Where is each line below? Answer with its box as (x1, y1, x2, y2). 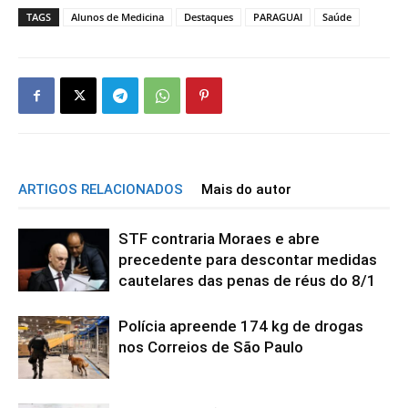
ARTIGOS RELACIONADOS (18, 181, 183, 198)
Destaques (184, 10, 233, 24)
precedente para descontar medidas (118, 250, 377, 269)
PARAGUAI (253, 10, 302, 24)
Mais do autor (201, 181, 291, 198)
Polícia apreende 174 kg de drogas (118, 317, 363, 335)
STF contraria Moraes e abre (118, 229, 320, 248)
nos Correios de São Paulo (118, 338, 303, 356)
